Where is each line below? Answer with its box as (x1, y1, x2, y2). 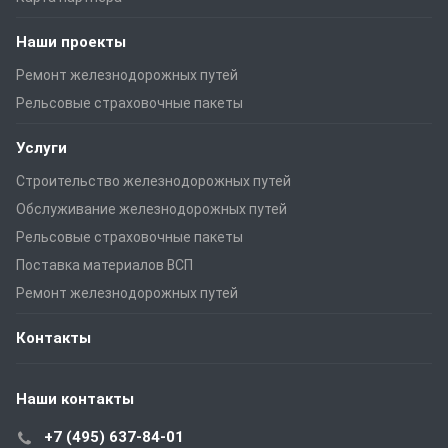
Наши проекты (16, 32, 126, 51)
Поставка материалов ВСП (16, 256, 193, 273)
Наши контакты (16, 389, 134, 408)
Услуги (16, 138, 67, 157)
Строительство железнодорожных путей (16, 172, 291, 189)
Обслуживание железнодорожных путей (16, 200, 287, 217)
